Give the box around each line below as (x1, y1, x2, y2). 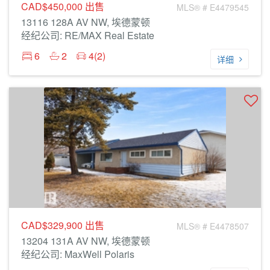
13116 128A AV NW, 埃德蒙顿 (21, 15, 150, 29)
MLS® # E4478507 (177, 220, 249, 232)
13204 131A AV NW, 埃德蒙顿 (21, 234, 150, 248)
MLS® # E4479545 (177, 1, 249, 13)
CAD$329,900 (21, 218, 85, 232)
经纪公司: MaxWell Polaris (21, 247, 134, 261)
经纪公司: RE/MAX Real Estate (21, 28, 154, 42)
